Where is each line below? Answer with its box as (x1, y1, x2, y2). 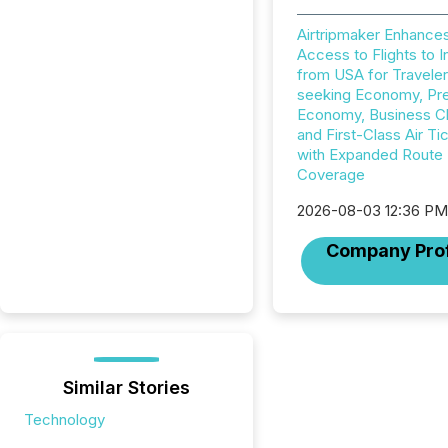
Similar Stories (62, 377, 190, 398)
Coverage (296, 165, 365, 184)
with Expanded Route (296, 145, 443, 164)
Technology (24, 410, 105, 429)
